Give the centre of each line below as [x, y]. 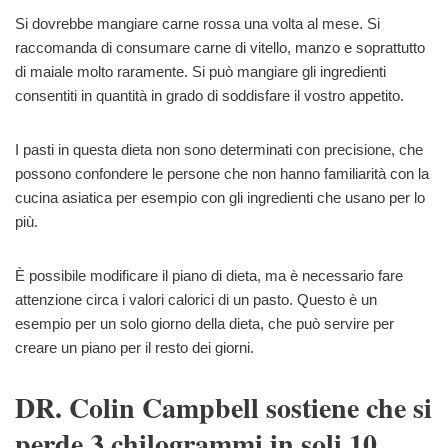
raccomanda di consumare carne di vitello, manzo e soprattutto [220, 48]
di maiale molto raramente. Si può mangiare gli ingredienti [200, 72]
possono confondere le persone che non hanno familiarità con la [222, 174]
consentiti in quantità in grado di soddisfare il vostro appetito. [209, 96]
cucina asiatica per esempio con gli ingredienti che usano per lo [220, 198]
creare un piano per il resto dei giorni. [134, 348]
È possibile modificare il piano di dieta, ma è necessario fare [209, 276]
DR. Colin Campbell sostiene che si [223, 408]
